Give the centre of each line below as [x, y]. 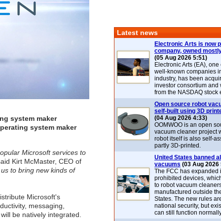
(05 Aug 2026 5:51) [181, 58]
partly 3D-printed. [178, 146]
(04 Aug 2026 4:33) [181, 118]
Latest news [137, 33]
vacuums [167, 164]
